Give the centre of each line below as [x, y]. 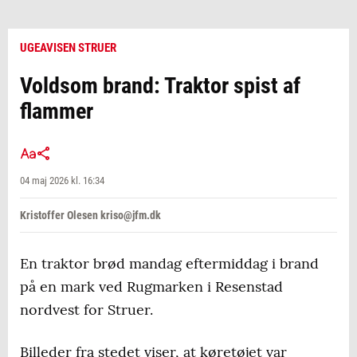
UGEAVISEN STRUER [68, 48]
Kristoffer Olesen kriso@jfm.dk [90, 215]
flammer [57, 111]
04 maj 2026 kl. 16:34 [62, 180]
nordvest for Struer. [86, 310]
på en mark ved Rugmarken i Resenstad [151, 286]
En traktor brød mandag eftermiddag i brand [169, 263]
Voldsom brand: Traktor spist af [160, 86]
